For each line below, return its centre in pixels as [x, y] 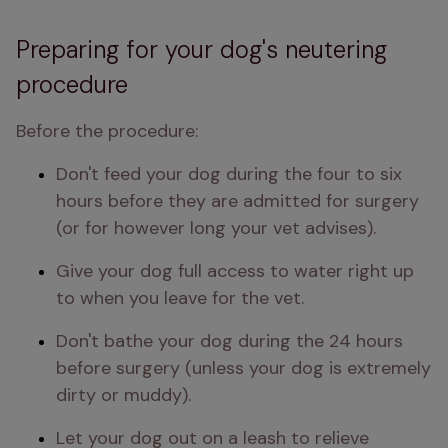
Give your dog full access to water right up [235, 271]
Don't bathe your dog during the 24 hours [229, 341]
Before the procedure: [107, 131]
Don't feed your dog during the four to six [229, 174]
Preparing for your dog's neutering [201, 49]
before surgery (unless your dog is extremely [243, 368]
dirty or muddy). [123, 395]
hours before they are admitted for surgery [237, 201]
